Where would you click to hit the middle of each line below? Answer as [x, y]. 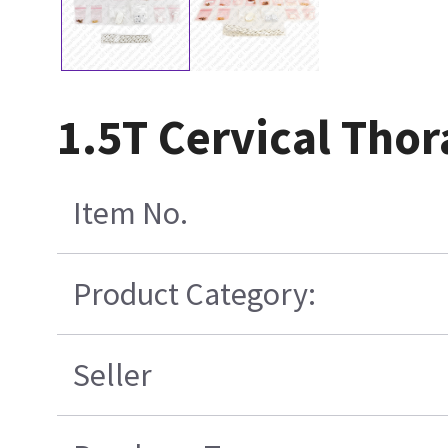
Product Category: [194, 293]
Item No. [130, 212]
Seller [112, 374]
